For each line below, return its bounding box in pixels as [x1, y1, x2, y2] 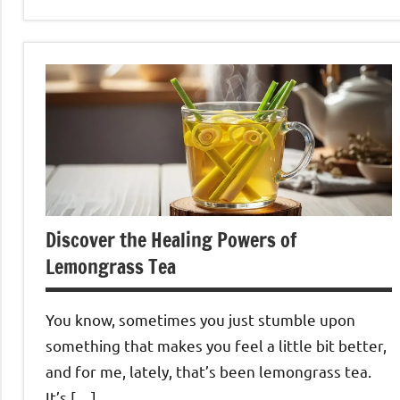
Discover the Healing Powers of [46, 226, 296, 254]
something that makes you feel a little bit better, [46, 336, 387, 355]
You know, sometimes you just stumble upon [46, 310, 355, 329]
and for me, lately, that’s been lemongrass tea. [46, 362, 371, 381]
